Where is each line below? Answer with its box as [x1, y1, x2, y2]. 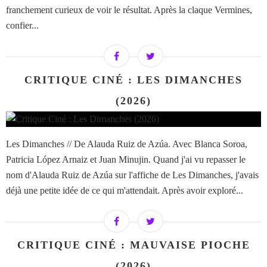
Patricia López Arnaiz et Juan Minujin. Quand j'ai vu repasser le [6, 154, 246, 165]
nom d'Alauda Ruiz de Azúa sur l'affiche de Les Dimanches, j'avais [6, 170, 259, 181]
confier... [6, 20, 39, 31]
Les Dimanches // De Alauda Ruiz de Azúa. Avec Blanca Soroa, [6, 139, 247, 150]
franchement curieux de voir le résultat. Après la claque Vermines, [6, 5, 252, 15]
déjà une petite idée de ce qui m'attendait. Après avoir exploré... [6, 185, 243, 196]
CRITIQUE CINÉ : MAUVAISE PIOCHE [17, 239, 250, 252]
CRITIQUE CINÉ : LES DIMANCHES [24, 74, 243, 86]
